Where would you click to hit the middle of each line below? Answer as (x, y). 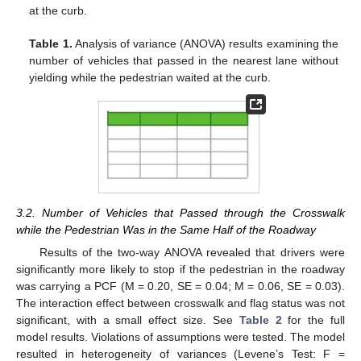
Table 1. (51, 44)
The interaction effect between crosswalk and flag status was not (180, 303)
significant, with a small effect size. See (128, 320)
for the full (313, 320)
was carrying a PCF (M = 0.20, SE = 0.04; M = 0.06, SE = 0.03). (180, 286)
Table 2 (260, 320)
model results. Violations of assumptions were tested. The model (180, 337)
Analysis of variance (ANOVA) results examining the (205, 44)
